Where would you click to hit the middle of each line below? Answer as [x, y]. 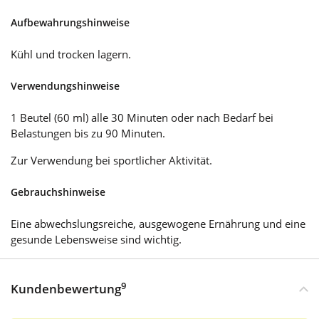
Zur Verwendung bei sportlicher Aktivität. [111, 160]
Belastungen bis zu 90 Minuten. [88, 133]
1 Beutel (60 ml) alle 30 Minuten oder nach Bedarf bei [142, 117]
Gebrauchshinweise [58, 192]
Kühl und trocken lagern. [71, 54]
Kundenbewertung [66, 288]
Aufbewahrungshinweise [70, 22]
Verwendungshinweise [65, 85]
